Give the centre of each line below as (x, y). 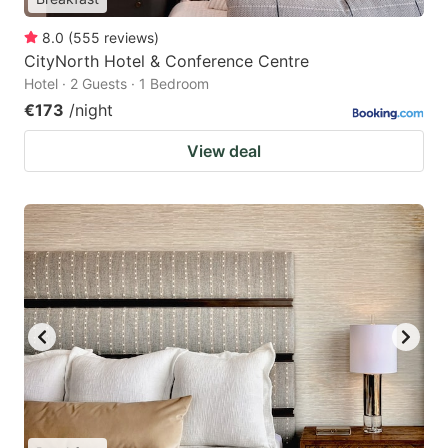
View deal (224, 151)
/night (91, 110)
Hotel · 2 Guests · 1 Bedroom (116, 84)
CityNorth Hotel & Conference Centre (166, 61)
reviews (129, 38)
